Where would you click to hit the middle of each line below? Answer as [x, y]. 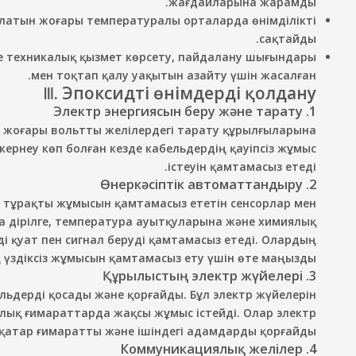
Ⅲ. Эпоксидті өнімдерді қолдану [180, 93]
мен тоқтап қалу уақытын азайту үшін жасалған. [174, 75]
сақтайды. [288, 39]
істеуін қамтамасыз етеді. [242, 166]
